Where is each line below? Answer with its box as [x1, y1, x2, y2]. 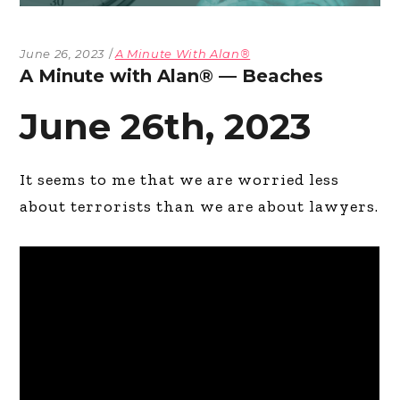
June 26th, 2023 [20, 104, 312, 148]
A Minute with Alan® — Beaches [20, 64, 324, 87]
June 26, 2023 [20, 46, 104, 61]
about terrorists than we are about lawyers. [20, 196, 379, 216]
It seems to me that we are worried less [20, 169, 340, 189]
